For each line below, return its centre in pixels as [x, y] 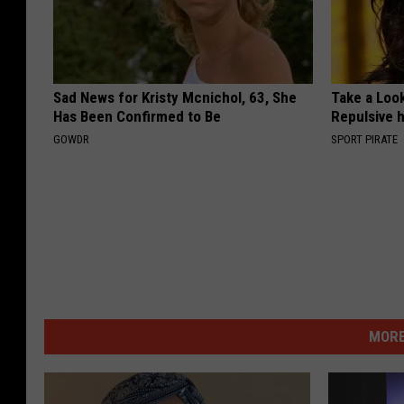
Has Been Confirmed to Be [137, 117]
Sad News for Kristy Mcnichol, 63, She [175, 98]
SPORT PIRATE [365, 140]
